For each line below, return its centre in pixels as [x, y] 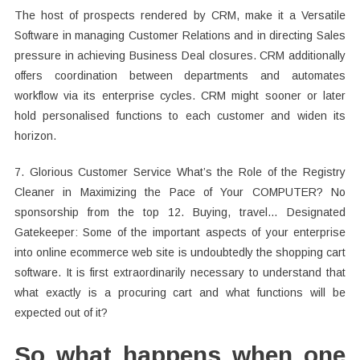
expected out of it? [61, 313]
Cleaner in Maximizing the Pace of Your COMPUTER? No [180, 192]
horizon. [35, 136]
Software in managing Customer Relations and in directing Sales [180, 35]
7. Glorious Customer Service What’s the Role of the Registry [180, 172]
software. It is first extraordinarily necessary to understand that [180, 272]
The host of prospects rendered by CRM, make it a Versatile [180, 15]
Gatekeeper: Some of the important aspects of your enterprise [180, 232]
